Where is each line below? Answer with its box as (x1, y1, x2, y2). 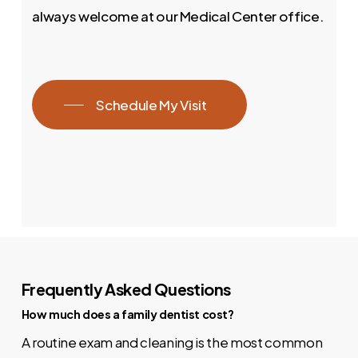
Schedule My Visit (96, 96, 207, 114)
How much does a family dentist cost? (21, 306, 234, 321)
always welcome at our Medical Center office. (32, 6, 324, 25)
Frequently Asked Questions (21, 278, 231, 299)
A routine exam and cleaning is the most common (21, 332, 323, 351)
